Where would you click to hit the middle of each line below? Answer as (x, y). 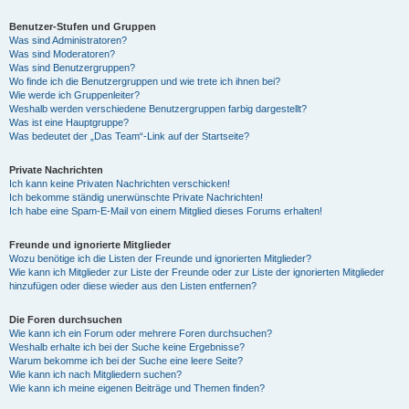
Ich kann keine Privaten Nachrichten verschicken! (120, 184)
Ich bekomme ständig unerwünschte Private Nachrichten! (136, 197)
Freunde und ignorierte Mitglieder (90, 245)
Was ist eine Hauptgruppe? (69, 122)
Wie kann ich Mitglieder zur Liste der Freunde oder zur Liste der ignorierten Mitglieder (197, 272)
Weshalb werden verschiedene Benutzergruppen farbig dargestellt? (158, 109)
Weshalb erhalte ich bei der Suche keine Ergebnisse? (127, 347)
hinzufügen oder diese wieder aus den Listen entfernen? (133, 286)
